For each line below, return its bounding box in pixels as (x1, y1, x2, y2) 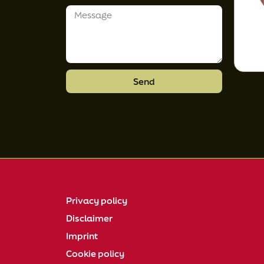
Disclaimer (66, 212, 113, 225)
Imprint (66, 230, 98, 242)
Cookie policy (66, 247, 124, 260)
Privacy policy (66, 194, 127, 207)
